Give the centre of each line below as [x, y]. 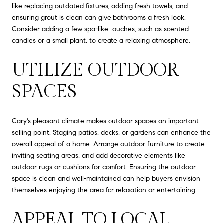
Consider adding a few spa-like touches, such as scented [100, 29]
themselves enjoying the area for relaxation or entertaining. [104, 190]
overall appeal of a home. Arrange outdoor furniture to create [108, 144]
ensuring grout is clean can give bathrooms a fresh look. [99, 17]
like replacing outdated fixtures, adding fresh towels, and [100, 6]
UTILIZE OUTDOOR [95, 70]
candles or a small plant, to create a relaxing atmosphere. [101, 40]
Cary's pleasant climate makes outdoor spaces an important [105, 121]
